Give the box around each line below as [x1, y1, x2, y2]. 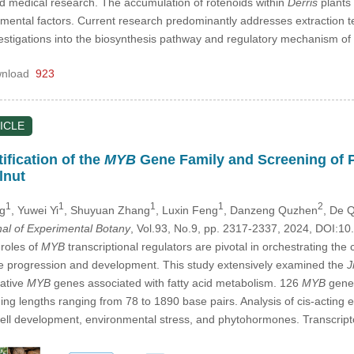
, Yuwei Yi [10, 203, 58, 217]
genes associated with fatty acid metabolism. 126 [50, 276, 302, 289]
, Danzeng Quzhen [223, 203, 318, 217]
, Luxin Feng [155, 203, 218, 217]
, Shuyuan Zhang [63, 203, 150, 217]
